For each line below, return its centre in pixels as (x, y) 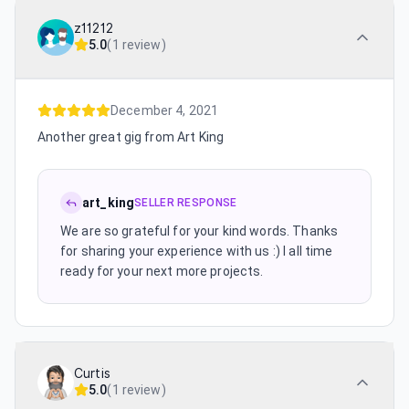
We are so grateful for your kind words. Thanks (199, 231)
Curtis (92, 373)
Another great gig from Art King (131, 137)
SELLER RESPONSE (186, 203)
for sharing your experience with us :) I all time (197, 251)
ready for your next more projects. (162, 271)
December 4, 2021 (165, 110)
